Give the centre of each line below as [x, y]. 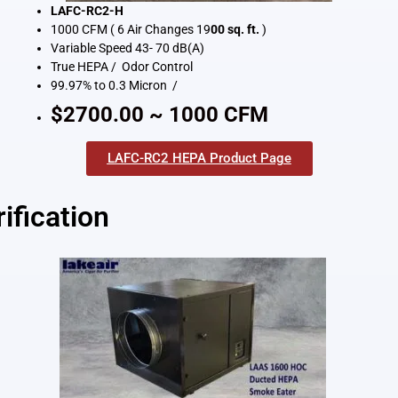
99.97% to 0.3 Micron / [115, 86]
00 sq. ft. [235, 30]
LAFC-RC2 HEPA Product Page [199, 159]
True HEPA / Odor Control [123, 67]
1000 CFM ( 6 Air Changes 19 [130, 30]
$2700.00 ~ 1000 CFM [159, 115]
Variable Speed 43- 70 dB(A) [130, 48]
